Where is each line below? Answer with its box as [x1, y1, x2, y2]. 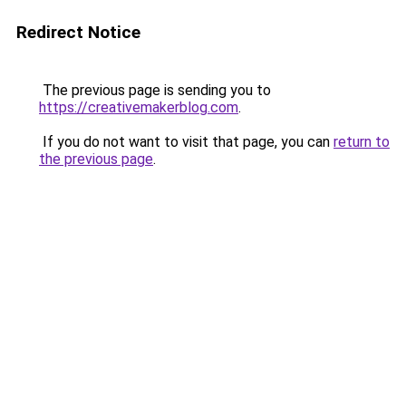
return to [333, 133, 390, 150]
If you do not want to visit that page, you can [39, 133, 333, 150]
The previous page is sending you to [39, 82, 271, 99]
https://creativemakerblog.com [39, 99, 238, 116]
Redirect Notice [16, 22, 140, 43]
